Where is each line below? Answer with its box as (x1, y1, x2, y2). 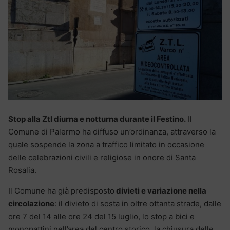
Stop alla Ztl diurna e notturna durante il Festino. (8, 114, 186, 124)
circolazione (8, 199, 54, 209)
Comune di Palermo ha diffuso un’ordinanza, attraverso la (8, 127, 216, 137)
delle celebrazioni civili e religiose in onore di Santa (8, 152, 196, 163)
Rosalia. (8, 165, 36, 176)
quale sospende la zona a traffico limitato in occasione (8, 140, 204, 150)
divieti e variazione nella (114, 186, 206, 196)
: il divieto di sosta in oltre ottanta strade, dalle (54, 199, 221, 209)
